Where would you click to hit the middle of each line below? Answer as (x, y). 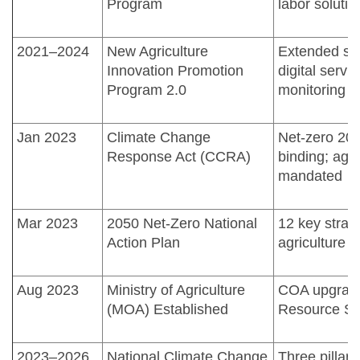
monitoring (312, 90)
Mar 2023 (47, 223)
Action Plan (143, 242)
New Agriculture (157, 51)
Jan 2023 (47, 137)
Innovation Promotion (175, 70)
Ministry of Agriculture (176, 290)
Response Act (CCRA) (179, 156)
